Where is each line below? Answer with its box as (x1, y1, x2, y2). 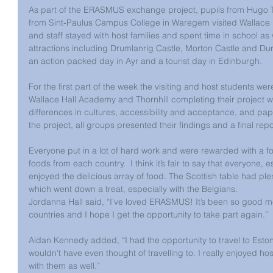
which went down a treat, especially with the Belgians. (29, 183, 238, 194)
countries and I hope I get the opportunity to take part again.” (29, 209, 268, 220)
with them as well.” (29, 260, 100, 271)
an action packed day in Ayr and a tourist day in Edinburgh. (29, 55, 262, 66)
